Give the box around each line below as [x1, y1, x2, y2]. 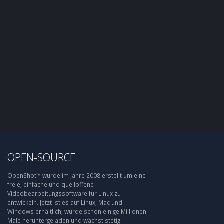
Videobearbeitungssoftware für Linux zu [7, 189, 121, 198]
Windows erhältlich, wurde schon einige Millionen [7, 207, 146, 216]
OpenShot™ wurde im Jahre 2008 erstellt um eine [7, 171, 146, 180]
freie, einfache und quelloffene [7, 180, 94, 189]
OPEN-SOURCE [7, 150, 75, 165]
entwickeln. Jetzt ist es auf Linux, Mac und [7, 198, 122, 207]
